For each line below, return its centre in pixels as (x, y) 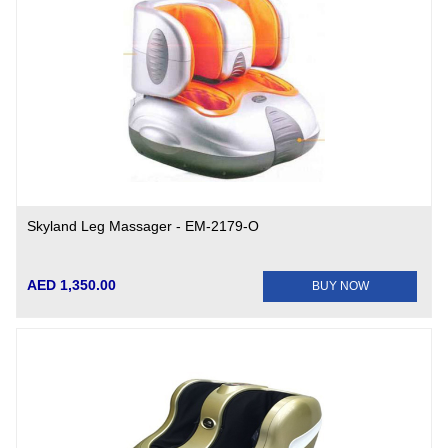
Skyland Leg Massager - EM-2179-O (143, 226)
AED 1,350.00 (72, 285)
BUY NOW (340, 286)
